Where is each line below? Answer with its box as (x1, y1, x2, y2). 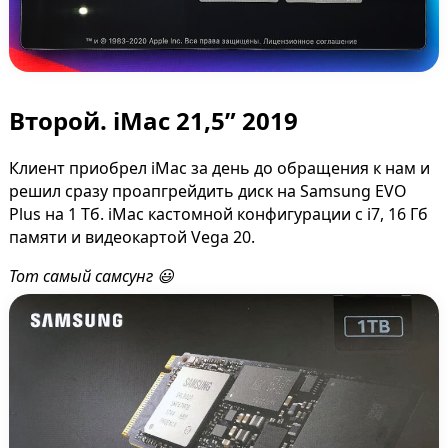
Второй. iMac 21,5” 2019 (8, 104, 298, 138)
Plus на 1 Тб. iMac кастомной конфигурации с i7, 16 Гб (8, 203, 428, 226)
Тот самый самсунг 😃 (8, 265, 174, 288)
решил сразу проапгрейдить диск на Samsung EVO (8, 180, 407, 203)
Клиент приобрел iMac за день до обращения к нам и (8, 157, 430, 180)
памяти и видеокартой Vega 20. (8, 226, 255, 249)
